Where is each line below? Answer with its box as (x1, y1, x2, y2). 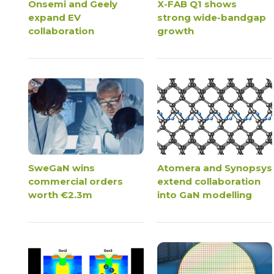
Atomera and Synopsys (157, 162, 272, 174)
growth (157, 24, 194, 37)
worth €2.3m (28, 189, 93, 201)
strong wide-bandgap (157, 11, 266, 23)
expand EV (28, 11, 81, 23)
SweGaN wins (28, 162, 95, 174)
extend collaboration (157, 176, 261, 188)
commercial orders (28, 176, 124, 188)
